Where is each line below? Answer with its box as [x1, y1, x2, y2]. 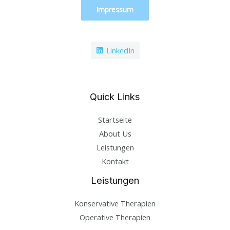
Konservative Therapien [74, 198, 156, 209]
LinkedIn [106, 45, 135, 55]
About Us [99, 128, 131, 139]
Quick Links [90, 90, 140, 102]
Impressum [97, 4, 133, 14]
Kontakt [101, 156, 129, 166]
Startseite [98, 114, 132, 125]
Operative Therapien [80, 212, 150, 223]
